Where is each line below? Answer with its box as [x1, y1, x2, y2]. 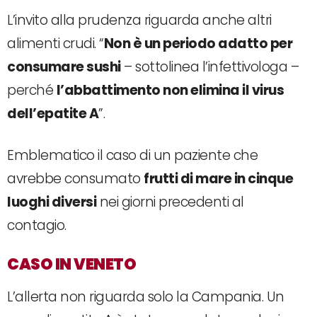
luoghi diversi [7, 192, 96, 212]
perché [7, 80, 57, 100]
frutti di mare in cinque [144, 168, 293, 188]
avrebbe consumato [7, 168, 144, 188]
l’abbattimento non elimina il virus [56, 80, 284, 100]
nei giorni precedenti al [96, 192, 244, 212]
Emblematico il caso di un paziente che [7, 145, 258, 165]
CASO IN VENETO [7, 253, 136, 275]
